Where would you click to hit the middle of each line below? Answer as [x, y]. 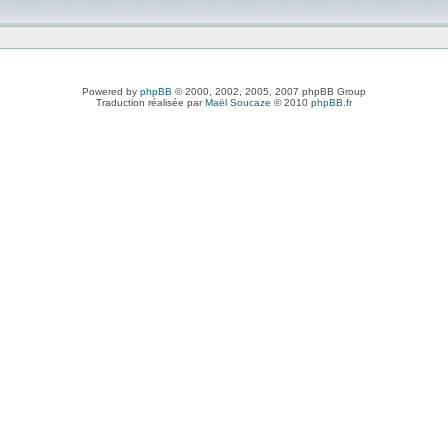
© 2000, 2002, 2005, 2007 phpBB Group [269, 91]
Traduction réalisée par [150, 102]
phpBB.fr [331, 102]
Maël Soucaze [238, 102]
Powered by [111, 91]
